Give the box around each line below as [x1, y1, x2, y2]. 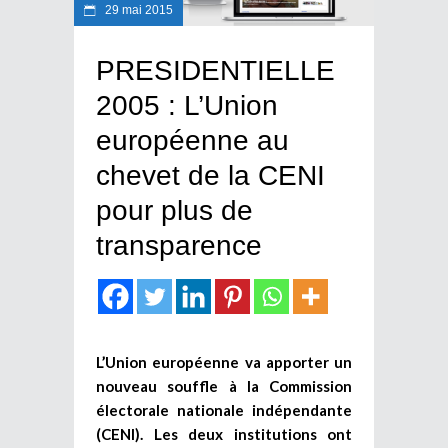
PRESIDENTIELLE [96, 54, 335, 86]
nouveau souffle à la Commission [96, 376, 352, 395]
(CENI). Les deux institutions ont [96, 424, 352, 443]
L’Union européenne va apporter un [96, 352, 352, 371]
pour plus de [96, 194, 253, 226]
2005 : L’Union [96, 89, 278, 121]
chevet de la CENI [96, 159, 325, 191]
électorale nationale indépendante [96, 400, 352, 419]
